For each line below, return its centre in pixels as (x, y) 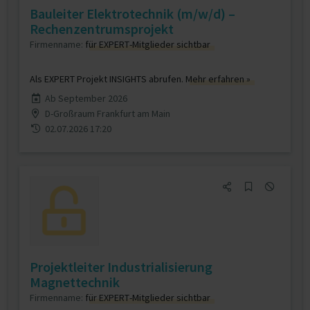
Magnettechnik (75, 282)
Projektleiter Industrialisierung (121, 267)
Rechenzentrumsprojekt (102, 29)
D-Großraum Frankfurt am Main (107, 113)
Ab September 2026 (86, 98)
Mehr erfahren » (218, 79)
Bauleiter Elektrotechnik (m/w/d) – (133, 13)
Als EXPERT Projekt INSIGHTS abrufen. (108, 79)
